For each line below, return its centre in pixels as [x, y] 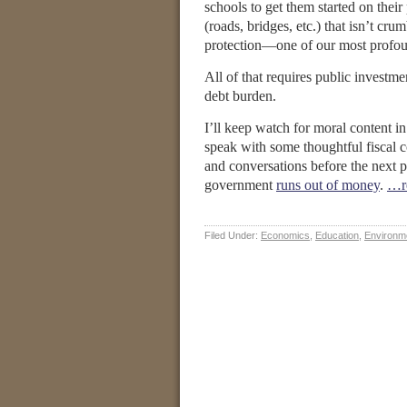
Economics [285, 235]
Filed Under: [233, 235]
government [240, 185]
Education [337, 235]
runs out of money [328, 185]
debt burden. [240, 96]
